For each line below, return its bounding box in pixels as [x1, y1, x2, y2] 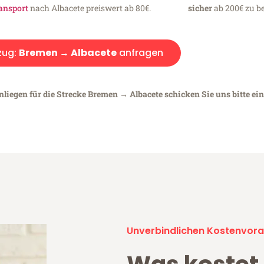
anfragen [116, 45, 163, 60]
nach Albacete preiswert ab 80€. [28, 2, 151, 14]
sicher [187, 2, 212, 14]
